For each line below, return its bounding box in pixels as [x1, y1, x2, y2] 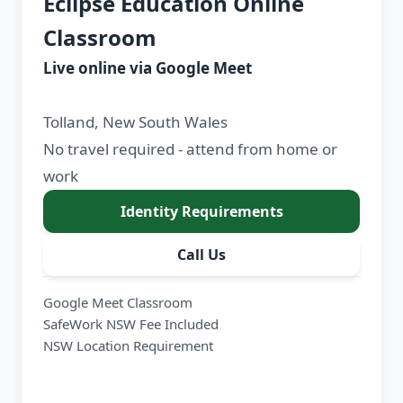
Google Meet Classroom [43, 293, 193, 312]
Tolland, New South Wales [43, 112, 228, 133]
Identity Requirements [120, 201, 283, 222]
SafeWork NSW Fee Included [43, 315, 219, 334]
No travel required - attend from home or [43, 139, 337, 160]
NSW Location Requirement [43, 336, 213, 355]
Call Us [177, 245, 226, 265]
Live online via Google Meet [43, 58, 252, 79]
